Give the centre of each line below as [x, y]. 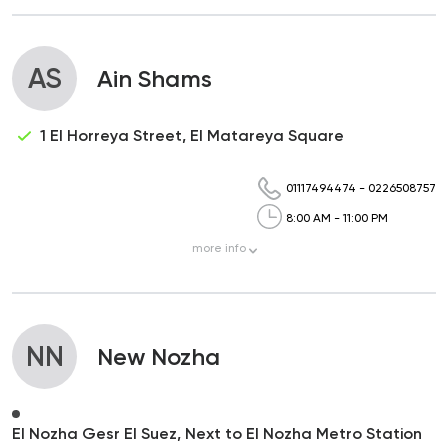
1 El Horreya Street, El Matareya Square [192, 136]
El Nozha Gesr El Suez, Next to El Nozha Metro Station [217, 433]
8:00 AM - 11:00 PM [337, 218]
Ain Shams [154, 78]
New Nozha [158, 356]
